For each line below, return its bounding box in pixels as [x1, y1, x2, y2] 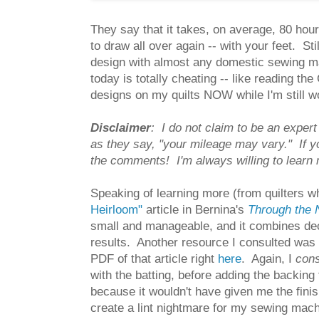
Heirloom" [90, 203, 142, 216]
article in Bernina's [142, 203, 248, 216]
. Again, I [241, 252, 296, 266]
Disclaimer [90, 121, 151, 135]
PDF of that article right [90, 252, 218, 266]
